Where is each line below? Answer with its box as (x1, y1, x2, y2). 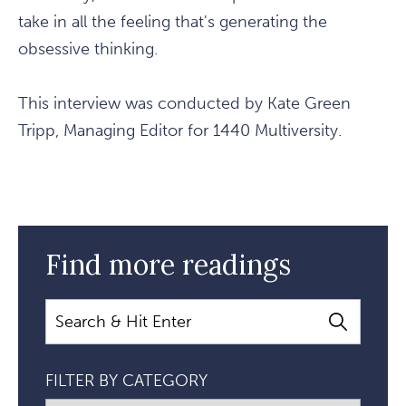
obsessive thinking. (18, 39, 158, 60)
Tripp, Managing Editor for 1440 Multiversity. (18, 121, 342, 141)
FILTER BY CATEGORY (45, 371, 208, 391)
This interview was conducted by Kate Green (18, 93, 351, 114)
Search (44, 302, 95, 323)
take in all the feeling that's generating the (18, 12, 327, 33)
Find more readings (45, 247, 291, 283)
